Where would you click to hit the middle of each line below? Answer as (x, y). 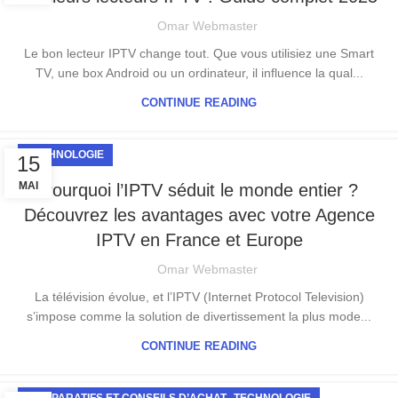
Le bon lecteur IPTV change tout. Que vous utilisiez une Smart (199, 54)
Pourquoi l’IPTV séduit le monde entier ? (199, 191)
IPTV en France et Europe (199, 240)
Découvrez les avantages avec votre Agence (199, 215)
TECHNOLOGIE (65, 155)
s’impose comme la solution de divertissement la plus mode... (199, 317)
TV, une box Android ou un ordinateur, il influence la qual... (199, 73)
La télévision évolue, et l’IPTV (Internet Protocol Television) (199, 297)
